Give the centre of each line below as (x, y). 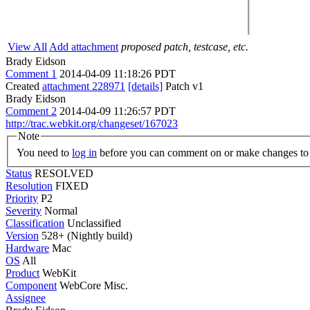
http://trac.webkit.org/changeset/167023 (92, 124)
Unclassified (94, 223)
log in (84, 152)
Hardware (27, 248)
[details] (145, 86)
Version (22, 235)
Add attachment (84, 47)
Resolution (29, 185)
